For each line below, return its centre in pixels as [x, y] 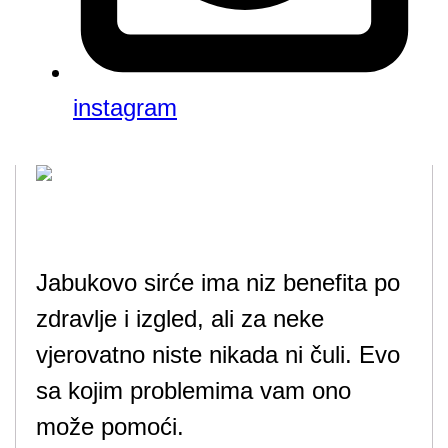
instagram [125, 107]
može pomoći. [110, 426]
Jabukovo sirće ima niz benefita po [218, 282]
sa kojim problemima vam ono [193, 390]
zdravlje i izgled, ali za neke [180, 318]
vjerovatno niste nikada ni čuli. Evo [218, 354]
